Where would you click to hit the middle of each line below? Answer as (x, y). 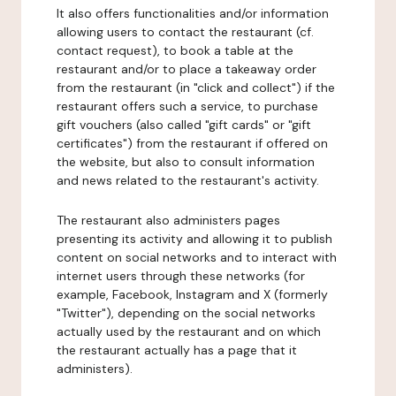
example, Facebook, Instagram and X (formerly (192, 294)
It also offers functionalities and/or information (193, 13)
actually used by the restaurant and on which (189, 331)
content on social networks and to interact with (197, 257)
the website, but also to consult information (186, 162)
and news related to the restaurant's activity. (188, 180)
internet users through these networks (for (181, 276)
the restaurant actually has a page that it (177, 350)
